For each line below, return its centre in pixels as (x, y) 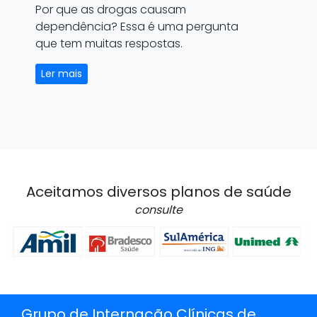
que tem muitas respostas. (109, 43)
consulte (158, 209)
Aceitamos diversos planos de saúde (158, 191)
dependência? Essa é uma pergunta (137, 26)
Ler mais (62, 73)
